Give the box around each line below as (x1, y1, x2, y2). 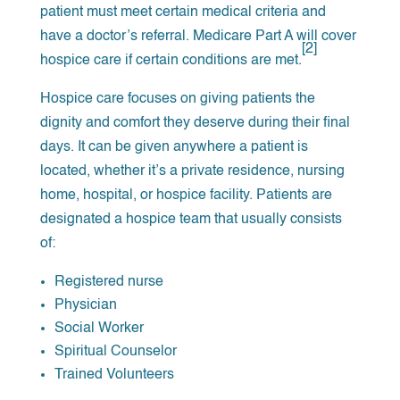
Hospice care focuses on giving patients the (39, 91, 315, 106)
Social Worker (54, 321, 144, 336)
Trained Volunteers (54, 367, 174, 382)
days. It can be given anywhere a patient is (39, 139, 308, 154)
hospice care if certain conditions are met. (39, 53, 302, 68)
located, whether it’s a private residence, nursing (39, 163, 345, 179)
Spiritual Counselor (54, 344, 177, 359)
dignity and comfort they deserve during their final (39, 115, 350, 130)
